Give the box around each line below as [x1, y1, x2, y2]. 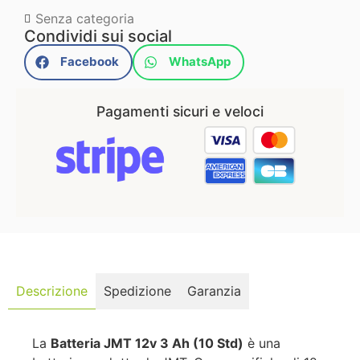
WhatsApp [169, 54, 231, 70]
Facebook [60, 54, 119, 70]
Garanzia [187, 283, 241, 300]
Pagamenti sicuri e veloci [96, 102, 264, 120]
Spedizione [104, 283, 171, 300]
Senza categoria [35, 10, 134, 27]
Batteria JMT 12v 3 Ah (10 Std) [51, 334, 243, 351]
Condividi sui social [24, 26, 172, 46]
